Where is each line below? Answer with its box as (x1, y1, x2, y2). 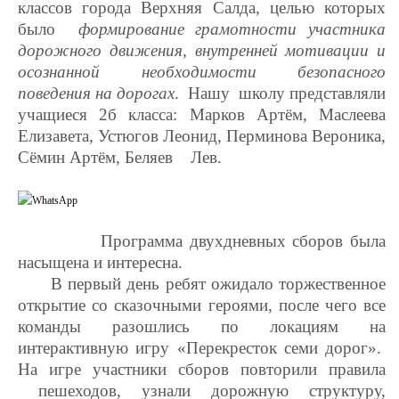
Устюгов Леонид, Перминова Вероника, (98, 126, 386, 145)
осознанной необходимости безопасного (18, 62, 386, 81)
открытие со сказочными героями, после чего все (18, 296, 386, 314)
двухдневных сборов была (189, 232, 387, 250)
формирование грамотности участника (77, 20, 386, 38)
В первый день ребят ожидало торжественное (18, 274, 386, 293)
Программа (18, 232, 190, 250)
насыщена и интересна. (18, 253, 183, 272)
